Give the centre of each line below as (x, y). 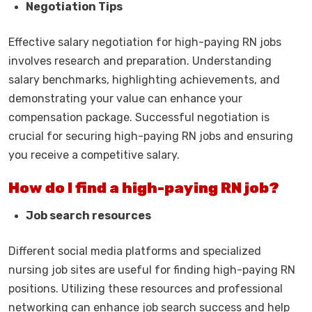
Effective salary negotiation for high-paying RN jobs (145, 42)
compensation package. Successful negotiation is (139, 117)
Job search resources (88, 216)
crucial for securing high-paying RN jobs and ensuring (151, 136)
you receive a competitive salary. (94, 155)
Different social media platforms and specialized (135, 251)
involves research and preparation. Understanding (140, 61)
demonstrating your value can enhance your (125, 99)
